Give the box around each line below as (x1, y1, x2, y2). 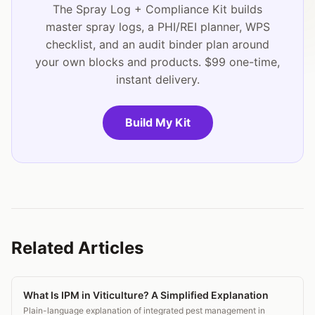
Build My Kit (124, 115, 191, 129)
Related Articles (11, 237, 143, 258)
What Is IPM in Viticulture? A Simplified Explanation (23, 288, 269, 301)
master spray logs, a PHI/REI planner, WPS (45, 19, 270, 34)
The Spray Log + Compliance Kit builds (53, 1, 262, 16)
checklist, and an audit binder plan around (46, 37, 269, 51)
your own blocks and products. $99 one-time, (35, 54, 280, 69)
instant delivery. (115, 72, 200, 86)
